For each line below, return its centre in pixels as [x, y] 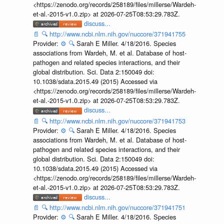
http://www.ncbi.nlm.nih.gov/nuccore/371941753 [117, 120]
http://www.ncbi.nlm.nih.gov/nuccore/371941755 [117, 34]
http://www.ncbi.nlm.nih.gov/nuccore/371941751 [117, 207]
